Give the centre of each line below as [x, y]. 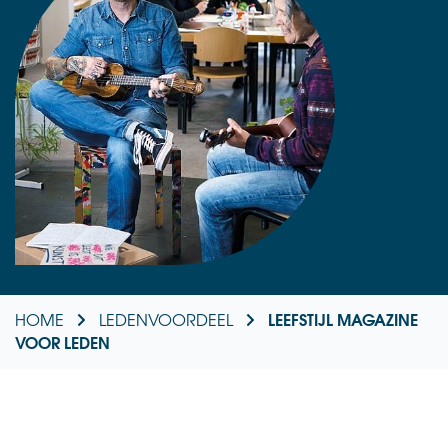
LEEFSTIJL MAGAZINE [343, 318]
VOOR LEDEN [62, 341]
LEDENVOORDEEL [166, 318]
